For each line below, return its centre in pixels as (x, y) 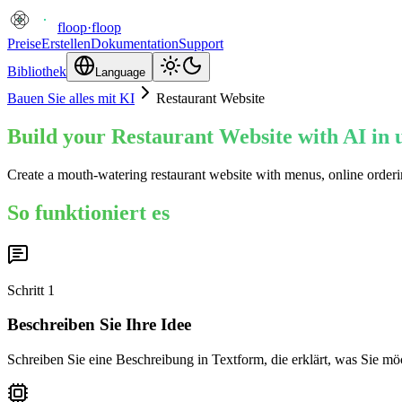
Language (120, 72)
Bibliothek (37, 71)
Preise (24, 44)
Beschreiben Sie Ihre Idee (99, 325)
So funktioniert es (88, 212)
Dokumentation (135, 44)
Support (201, 44)
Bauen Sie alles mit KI (71, 98)
